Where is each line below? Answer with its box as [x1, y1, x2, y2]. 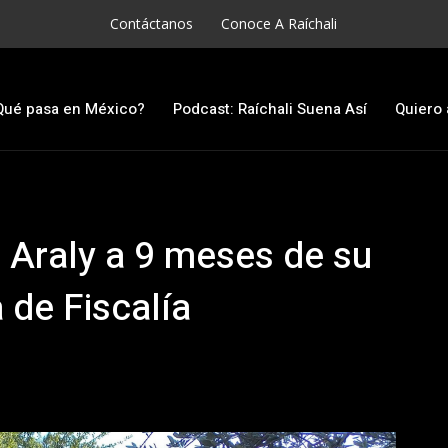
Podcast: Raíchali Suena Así [173, 97, 368, 120]
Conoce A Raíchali [221, 14, 338, 33]
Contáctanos [110, 14, 194, 33]
